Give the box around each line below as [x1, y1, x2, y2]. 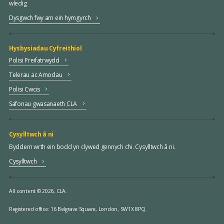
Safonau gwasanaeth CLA [8, 99, 77, 108]
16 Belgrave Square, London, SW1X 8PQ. [50, 205, 147, 212]
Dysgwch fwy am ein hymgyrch [8, 13, 91, 22]
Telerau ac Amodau [8, 70, 62, 79]
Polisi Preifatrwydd [8, 55, 59, 64]
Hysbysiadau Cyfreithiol [8, 44, 82, 53]
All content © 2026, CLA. [8, 187, 67, 195]
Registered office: [8, 205, 50, 212]
